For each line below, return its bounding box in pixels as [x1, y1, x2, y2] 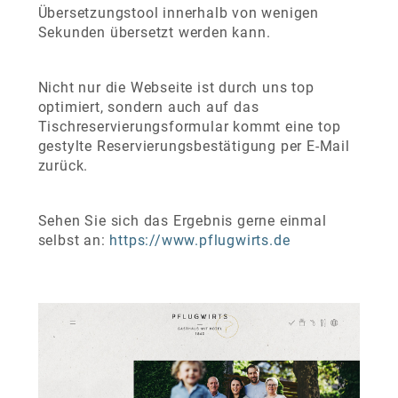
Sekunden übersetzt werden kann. [37, 24, 271, 41]
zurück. [37, 157, 89, 174]
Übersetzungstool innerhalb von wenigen [37, 4, 319, 21]
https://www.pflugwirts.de [109, 232, 291, 249]
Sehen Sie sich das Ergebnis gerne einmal [37, 212, 327, 229]
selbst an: [37, 232, 110, 249]
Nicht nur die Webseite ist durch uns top [37, 79, 314, 96]
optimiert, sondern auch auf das [37, 99, 259, 115]
